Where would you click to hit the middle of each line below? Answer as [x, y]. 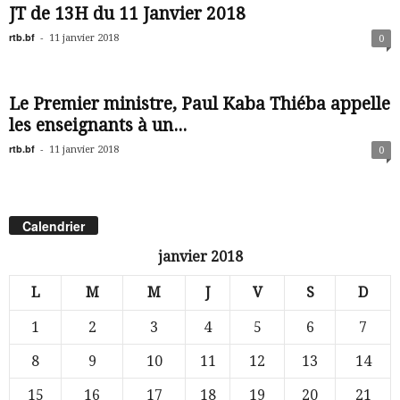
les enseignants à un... [98, 125]
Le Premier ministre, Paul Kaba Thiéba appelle [200, 104]
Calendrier [54, 226]
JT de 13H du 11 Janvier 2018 [127, 14]
